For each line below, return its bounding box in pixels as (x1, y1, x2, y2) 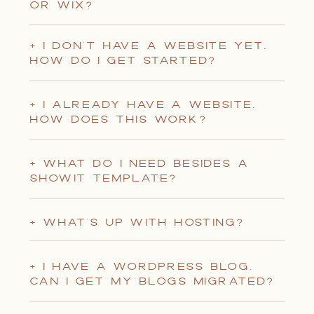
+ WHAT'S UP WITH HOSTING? (29, 214, 245, 231)
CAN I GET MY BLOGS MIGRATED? (29, 273, 275, 289)
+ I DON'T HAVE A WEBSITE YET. (29, 38, 268, 54)
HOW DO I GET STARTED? (29, 53, 217, 69)
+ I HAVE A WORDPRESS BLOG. (29, 259, 254, 275)
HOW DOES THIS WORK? (29, 111, 207, 128)
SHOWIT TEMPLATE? (29, 170, 177, 186)
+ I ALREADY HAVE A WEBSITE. (29, 97, 257, 113)
